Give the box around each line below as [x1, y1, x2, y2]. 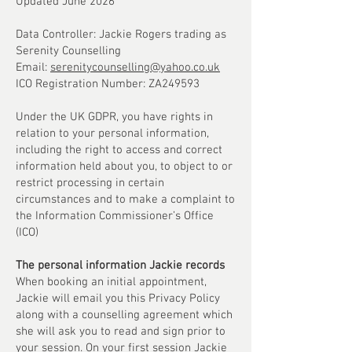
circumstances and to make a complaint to [16, 192, 235, 207]
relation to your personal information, [16, 126, 209, 141]
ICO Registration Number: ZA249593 [16, 77, 200, 91]
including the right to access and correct [16, 143, 222, 157]
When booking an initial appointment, [16, 275, 207, 289]
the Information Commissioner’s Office [16, 209, 214, 223]
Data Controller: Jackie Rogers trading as [16, 27, 226, 42]
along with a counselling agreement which [16, 308, 233, 322]
